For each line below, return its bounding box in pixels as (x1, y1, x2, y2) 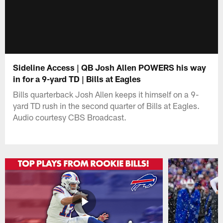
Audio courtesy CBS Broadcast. (13, 111, 127, 122)
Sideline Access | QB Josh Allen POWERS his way (13, 62, 207, 72)
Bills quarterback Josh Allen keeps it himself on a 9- (13, 89, 199, 99)
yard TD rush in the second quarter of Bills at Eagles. (13, 100, 200, 111)
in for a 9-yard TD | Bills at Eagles (13, 73, 143, 84)
